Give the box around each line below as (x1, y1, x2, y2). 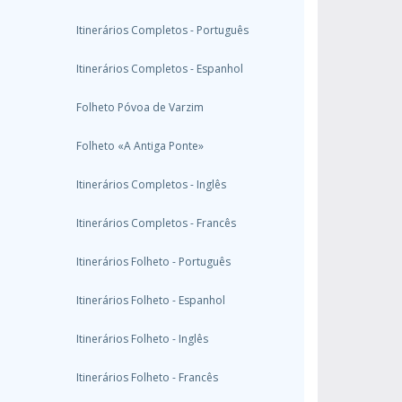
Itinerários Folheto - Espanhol (76, 293, 225, 308)
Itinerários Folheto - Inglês (76, 331, 208, 346)
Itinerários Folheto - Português (76, 254, 231, 269)
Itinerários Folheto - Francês (76, 370, 218, 385)
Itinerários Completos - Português (76, 22, 249, 38)
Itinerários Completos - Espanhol (76, 61, 243, 76)
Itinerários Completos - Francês (76, 215, 236, 231)
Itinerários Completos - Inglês (76, 177, 226, 192)
